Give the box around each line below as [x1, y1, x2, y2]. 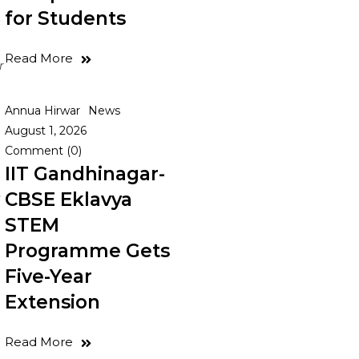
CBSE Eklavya [5, 188, 132, 211]
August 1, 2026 [5, 123, 87, 138]
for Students [5, 7, 126, 30]
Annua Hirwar [5, 103, 80, 118]
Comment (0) [5, 143, 82, 158]
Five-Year [5, 265, 92, 288]
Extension [5, 291, 100, 313]
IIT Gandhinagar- [5, 163, 165, 185]
